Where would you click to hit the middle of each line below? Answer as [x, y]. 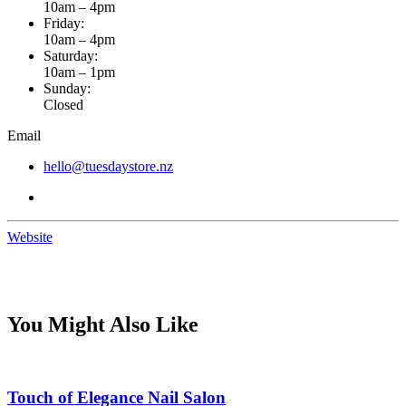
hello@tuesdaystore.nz [108, 166]
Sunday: [67, 88]
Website [30, 237]
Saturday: [71, 55]
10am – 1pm [79, 72]
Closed [63, 104]
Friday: [64, 23]
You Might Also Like [103, 324]
